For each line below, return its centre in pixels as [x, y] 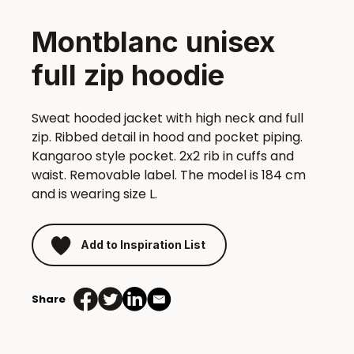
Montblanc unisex [153, 42]
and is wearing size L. [94, 194]
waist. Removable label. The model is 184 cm [169, 175]
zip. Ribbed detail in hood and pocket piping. [167, 137]
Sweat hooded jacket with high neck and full [168, 119]
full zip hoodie [128, 75]
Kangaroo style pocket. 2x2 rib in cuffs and [163, 156]
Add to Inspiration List [143, 244]
